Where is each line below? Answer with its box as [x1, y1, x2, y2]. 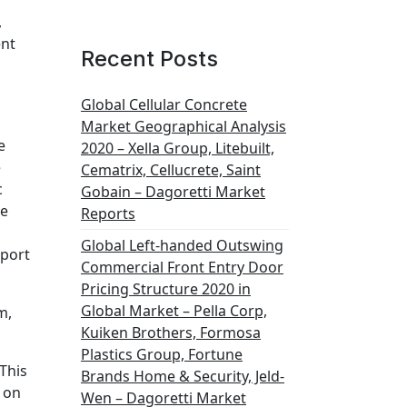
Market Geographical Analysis [81, 116, 286, 136]
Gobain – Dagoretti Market [81, 182, 265, 202]
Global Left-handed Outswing [81, 235, 283, 255]
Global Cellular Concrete [81, 94, 247, 114]
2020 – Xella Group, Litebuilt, [81, 138, 274, 158]
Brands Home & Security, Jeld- [81, 366, 284, 386]
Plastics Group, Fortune [81, 344, 243, 364]
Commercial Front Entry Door [81, 257, 283, 277]
